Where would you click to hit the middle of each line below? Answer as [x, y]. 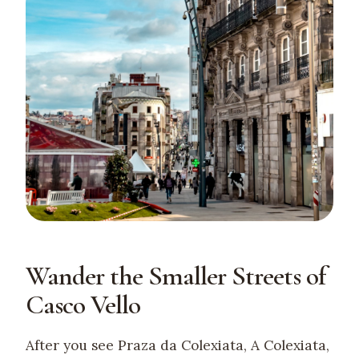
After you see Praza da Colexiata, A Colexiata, [177, 345]
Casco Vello [83, 305]
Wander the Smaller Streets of [175, 276]
